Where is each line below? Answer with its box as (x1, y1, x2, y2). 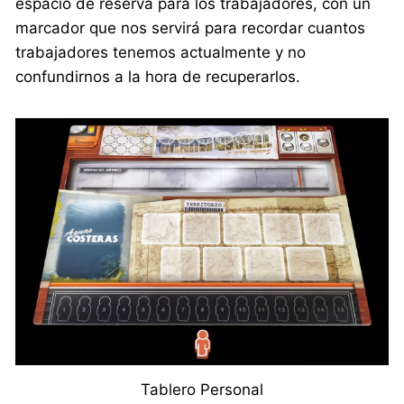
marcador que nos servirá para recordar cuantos (15, 18, 366, 37)
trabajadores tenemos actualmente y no (15, 42, 307, 61)
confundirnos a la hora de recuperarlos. (15, 67, 301, 86)
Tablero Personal (141, 381, 263, 399)
